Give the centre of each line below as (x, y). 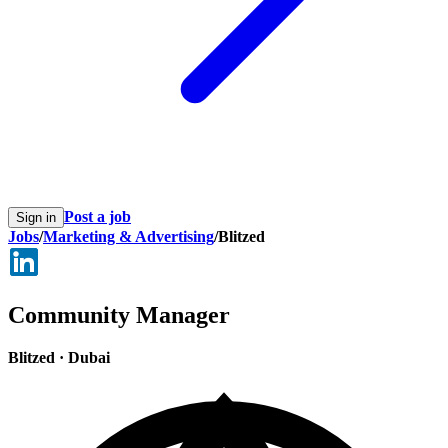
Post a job (97, 217)
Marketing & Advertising (128, 237)
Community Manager (119, 315)
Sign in (36, 218)
